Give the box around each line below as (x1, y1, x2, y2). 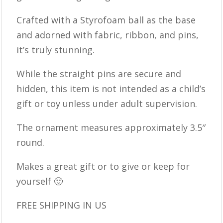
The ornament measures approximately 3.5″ (16, 121, 206, 134)
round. (16, 136, 45, 149)
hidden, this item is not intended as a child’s (16, 83, 206, 95)
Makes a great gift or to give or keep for (16, 160, 190, 173)
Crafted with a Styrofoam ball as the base (16, 14, 196, 26)
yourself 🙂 (16, 175, 63, 188)
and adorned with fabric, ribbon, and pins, (16, 29, 199, 41)
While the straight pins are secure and (16, 68, 182, 80)
